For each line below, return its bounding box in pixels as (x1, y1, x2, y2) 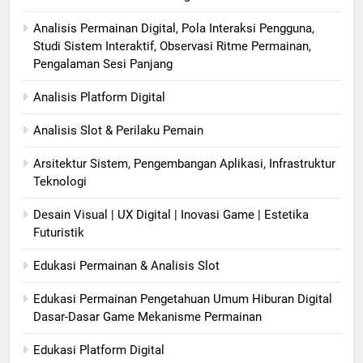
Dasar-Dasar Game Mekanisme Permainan (33, 310, 262, 325)
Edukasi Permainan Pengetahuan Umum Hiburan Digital (33, 292, 332, 307)
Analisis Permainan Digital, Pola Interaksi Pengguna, (33, 21, 314, 36)
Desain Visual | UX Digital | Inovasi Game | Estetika (33, 207, 309, 223)
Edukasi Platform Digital (33, 343, 164, 358)
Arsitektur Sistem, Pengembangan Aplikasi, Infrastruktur (33, 156, 335, 172)
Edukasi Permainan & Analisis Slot (33, 258, 220, 274)
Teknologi (33, 174, 87, 190)
